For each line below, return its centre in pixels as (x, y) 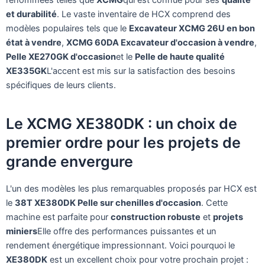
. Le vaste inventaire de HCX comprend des (144, 14)
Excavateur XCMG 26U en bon (192, 28)
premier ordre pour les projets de (123, 143)
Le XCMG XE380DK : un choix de (122, 124)
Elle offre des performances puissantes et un (127, 231)
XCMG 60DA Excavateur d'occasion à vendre (160, 42)
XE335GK (26, 71)
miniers (22, 231)
